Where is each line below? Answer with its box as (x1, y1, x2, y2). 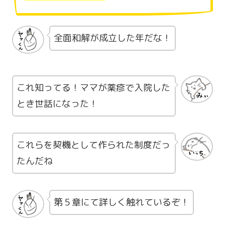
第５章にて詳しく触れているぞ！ (54, 196, 189, 209)
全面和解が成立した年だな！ (54, 32, 171, 45)
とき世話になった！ (17, 97, 98, 110)
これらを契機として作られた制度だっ (17, 138, 170, 151)
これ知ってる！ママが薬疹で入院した (17, 81, 170, 94)
